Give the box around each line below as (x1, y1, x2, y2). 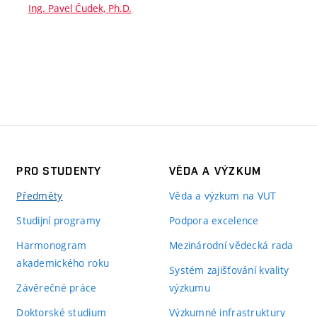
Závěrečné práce (16, 281, 97, 294)
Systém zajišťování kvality (168, 263, 289, 277)
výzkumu (168, 281, 210, 294)
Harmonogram (16, 238, 87, 252)
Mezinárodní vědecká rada (168, 238, 294, 252)
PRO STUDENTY (16, 164, 102, 178)
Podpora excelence (168, 214, 259, 227)
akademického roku (16, 256, 110, 270)
